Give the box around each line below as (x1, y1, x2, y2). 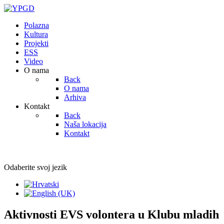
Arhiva (64, 93, 86, 101)
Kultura (24, 30, 48, 38)
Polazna (24, 21, 49, 29)
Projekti (24, 39, 48, 47)
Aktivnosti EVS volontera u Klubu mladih (4, 207, 219, 221)
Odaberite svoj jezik (4, 163, 67, 171)
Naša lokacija (64, 120, 106, 128)
